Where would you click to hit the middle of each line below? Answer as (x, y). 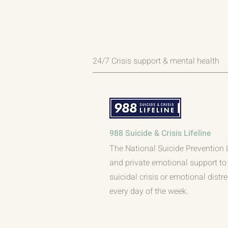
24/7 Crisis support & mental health (156, 61)
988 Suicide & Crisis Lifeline (160, 133)
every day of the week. (149, 191)
